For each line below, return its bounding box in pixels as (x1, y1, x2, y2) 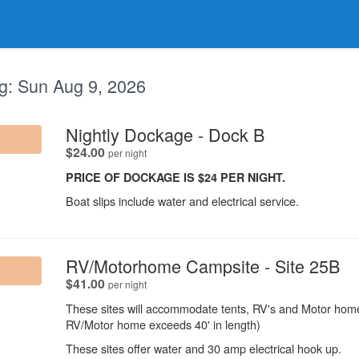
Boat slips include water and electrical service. (66, 192, 299, 209)
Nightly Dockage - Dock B (66, 121, 264, 147)
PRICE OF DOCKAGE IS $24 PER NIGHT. (66, 168, 285, 185)
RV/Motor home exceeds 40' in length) (66, 315, 260, 333)
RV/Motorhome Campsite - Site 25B (66, 252, 340, 278)
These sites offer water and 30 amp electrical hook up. (66, 339, 341, 357)
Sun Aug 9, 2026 (18, 73, 146, 98)
